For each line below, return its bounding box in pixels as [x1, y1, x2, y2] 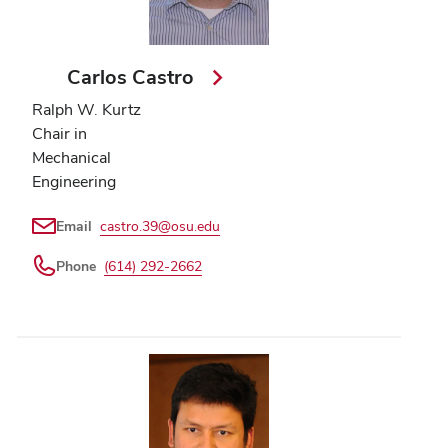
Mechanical [32, 147, 111, 169]
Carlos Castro [67, 64, 200, 91]
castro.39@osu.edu [100, 217, 220, 236]
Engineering [32, 171, 116, 193]
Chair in [32, 123, 87, 145]
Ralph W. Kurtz [32, 99, 141, 121]
